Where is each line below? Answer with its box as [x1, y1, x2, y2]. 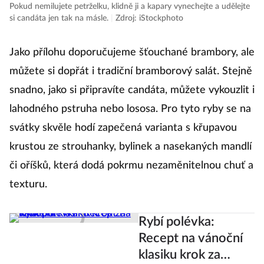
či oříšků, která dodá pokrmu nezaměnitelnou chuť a [9, 160, 253, 171]
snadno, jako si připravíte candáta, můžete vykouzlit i [9, 85, 255, 96]
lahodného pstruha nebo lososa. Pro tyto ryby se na [9, 104, 251, 115]
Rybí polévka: [138, 215, 214, 229]
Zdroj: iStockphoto [115, 14, 183, 23]
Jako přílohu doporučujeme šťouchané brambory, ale [9, 47, 255, 58]
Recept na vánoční [138, 232, 243, 245]
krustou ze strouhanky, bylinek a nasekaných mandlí [9, 141, 252, 153]
